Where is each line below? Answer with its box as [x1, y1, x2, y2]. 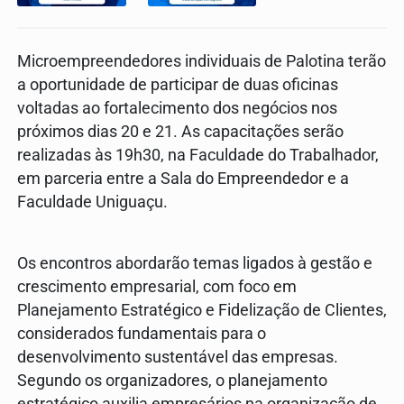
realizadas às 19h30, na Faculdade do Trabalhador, [17, 145, 379, 164]
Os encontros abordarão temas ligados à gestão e [17, 253, 372, 272]
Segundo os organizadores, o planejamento [17, 371, 327, 390]
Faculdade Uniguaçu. [17, 192, 168, 211]
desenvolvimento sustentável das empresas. [17, 347, 338, 366]
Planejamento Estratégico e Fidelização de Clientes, [17, 300, 387, 319]
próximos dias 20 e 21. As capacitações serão [17, 122, 344, 141]
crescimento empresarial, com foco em [17, 277, 297, 296]
